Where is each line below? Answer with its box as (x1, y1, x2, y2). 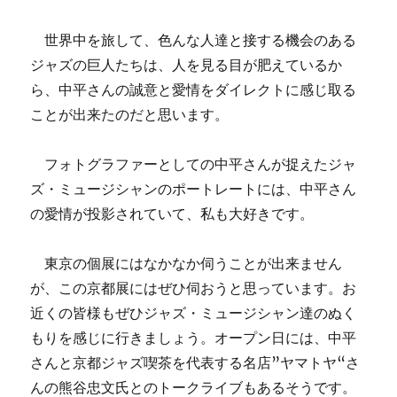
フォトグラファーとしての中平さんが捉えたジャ (30, 155, 357, 173)
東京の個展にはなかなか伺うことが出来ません (30, 254, 343, 272)
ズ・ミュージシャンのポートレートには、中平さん (30, 180, 357, 198)
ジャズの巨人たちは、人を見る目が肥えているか (30, 56, 343, 74)
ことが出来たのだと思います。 (30, 105, 230, 123)
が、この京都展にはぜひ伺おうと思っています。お (30, 279, 357, 297)
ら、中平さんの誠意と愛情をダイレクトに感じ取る (30, 81, 357, 98)
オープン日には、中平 (214, 329, 357, 346)
